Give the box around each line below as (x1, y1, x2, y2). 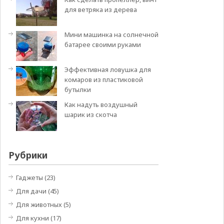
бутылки (64, 85, 91, 94)
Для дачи (15, 186, 46, 195)
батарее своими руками (64, 40, 141, 49)
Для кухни (15, 213, 49, 222)
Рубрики (8, 149, 47, 161)
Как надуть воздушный (64, 100, 137, 109)
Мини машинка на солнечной (64, 30, 158, 39)
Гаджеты (15, 173, 43, 182)
